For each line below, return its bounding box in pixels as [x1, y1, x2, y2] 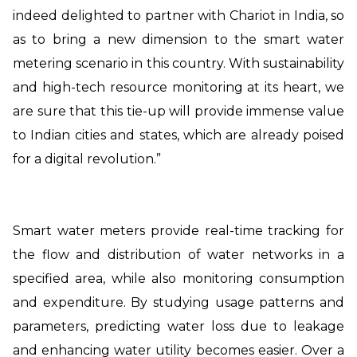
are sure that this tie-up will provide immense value [13, 103, 344, 119]
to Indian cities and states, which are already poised [13, 127, 344, 143]
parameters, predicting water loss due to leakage [13, 318, 344, 334]
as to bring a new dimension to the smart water [13, 31, 344, 47]
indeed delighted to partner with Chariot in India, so [13, 7, 344, 23]
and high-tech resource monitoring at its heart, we [13, 79, 344, 95]
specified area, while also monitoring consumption [13, 270, 344, 286]
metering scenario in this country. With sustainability [13, 55, 344, 71]
